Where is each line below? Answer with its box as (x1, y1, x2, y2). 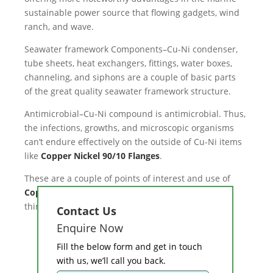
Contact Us (57, 204, 116, 219)
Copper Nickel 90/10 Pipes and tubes (24, 186, 179, 199)
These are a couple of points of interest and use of (24, 172, 230, 185)
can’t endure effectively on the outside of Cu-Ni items (24, 136, 242, 148)
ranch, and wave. (24, 21, 96, 33)
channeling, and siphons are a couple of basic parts (24, 71, 236, 83)
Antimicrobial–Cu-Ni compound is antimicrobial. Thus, (24, 108, 246, 120)
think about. (24, 200, 74, 213)
